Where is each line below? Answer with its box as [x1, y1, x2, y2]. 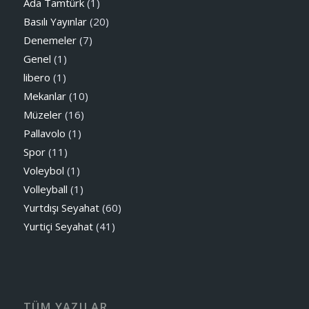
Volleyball [23, 182, 68, 197]
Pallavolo [23, 126, 66, 141]
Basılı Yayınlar [23, 14, 87, 29]
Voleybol [23, 163, 64, 178]
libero [23, 70, 50, 85]
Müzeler [23, 108, 62, 122]
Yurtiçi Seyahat [23, 219, 93, 234]
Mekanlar [23, 89, 66, 103]
